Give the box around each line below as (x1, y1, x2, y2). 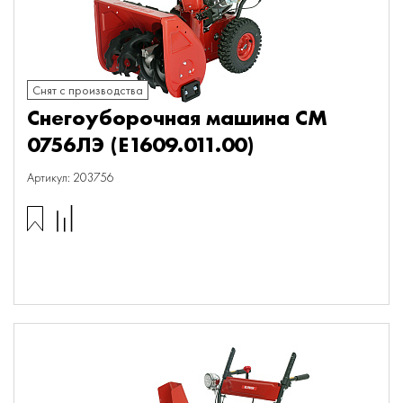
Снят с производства (32, 82, 143, 98)
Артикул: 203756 (27, 169, 114, 185)
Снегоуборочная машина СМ (27, 103, 327, 131)
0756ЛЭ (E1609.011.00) (27, 130, 255, 158)
